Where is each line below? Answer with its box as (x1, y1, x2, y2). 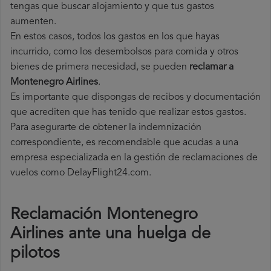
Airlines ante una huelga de (10, 226, 211, 243)
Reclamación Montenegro (10, 207, 198, 224)
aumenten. (10, 17, 56, 27)
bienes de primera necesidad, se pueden (10, 62, 189, 73)
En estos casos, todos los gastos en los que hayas (10, 32, 220, 42)
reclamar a (189, 62, 233, 73)
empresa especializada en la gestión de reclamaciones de (10, 153, 258, 163)
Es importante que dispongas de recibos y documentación (10, 93, 261, 103)
